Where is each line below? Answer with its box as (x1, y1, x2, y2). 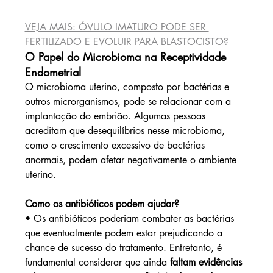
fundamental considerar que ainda (24, 256, 170, 269)
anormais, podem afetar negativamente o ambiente (24, 154, 239, 167)
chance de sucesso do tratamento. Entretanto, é (24, 241, 225, 255)
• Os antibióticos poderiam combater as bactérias (24, 212, 237, 225)
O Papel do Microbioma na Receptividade (24, 49, 230, 65)
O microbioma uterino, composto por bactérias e (24, 80, 232, 94)
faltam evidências (169, 256, 245, 269)
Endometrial (24, 65, 81, 80)
